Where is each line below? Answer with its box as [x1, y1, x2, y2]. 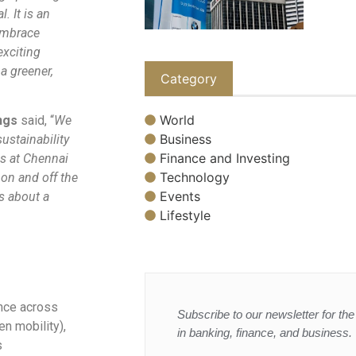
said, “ [17, 113, 54, 129]
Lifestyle [160, 207, 211, 223]
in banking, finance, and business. [177, 325, 352, 339]
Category [161, 71, 217, 87]
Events [160, 188, 200, 204]
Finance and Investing [160, 149, 290, 166]
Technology [160, 168, 230, 185]
